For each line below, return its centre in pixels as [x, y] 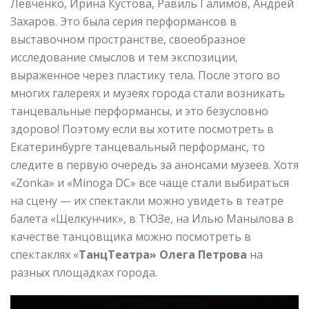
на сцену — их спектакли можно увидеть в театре [147, 201]
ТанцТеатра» [118, 255]
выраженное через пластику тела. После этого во [145, 76]
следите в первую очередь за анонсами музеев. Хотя [154, 165]
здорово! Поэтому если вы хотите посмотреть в [142, 129]
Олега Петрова [203, 255]
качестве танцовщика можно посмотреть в [131, 237]
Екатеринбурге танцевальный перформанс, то [138, 147]
